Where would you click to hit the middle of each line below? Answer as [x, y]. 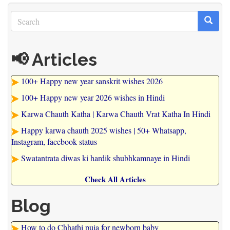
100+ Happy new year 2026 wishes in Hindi [93, 98]
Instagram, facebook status [54, 142]
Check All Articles [115, 179]
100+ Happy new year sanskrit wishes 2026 [92, 81]
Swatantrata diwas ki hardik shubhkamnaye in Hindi [106, 158]
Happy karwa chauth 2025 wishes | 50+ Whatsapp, [104, 130]
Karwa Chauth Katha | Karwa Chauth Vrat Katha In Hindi [116, 114]
